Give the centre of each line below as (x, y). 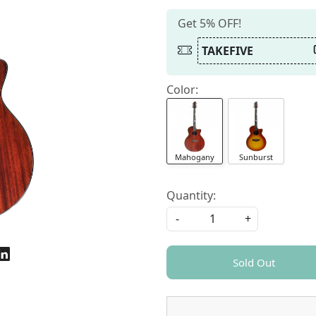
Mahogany (195, 157)
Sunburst (256, 157)
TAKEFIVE (227, 50)
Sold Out (254, 262)
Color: (182, 89)
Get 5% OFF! (209, 23)
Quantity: (191, 195)
